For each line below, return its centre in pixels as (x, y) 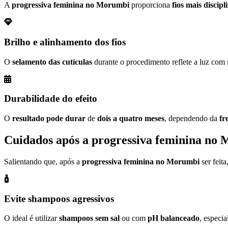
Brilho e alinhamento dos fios (65, 42)
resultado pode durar (49, 119)
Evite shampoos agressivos (59, 198)
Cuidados (30, 140)
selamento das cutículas (52, 62)
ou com (134, 218)
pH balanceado (174, 218)
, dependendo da (192, 119)
